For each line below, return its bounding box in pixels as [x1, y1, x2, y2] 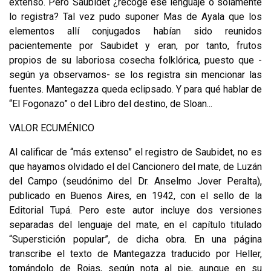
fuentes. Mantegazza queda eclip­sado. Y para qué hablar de [9, 83, 262, 95]
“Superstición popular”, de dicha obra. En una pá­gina [9, 233, 262, 245]
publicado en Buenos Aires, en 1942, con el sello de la [9, 189, 262, 201]
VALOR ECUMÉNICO [9, 122, 94, 134]
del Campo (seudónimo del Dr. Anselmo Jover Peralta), [9, 175, 262, 187]
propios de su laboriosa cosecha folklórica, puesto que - [9, 54, 262, 66]
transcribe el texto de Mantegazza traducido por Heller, [9, 247, 262, 260]
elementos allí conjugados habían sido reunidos [9, 25, 262, 37]
